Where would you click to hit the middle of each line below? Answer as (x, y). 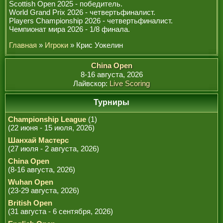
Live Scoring (130, 83)
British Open (30, 203)
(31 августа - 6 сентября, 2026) (60, 211)
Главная (23, 45)
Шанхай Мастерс (38, 140)
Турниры (111, 102)
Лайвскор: (91, 83)
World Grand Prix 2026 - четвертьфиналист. (82, 12)
